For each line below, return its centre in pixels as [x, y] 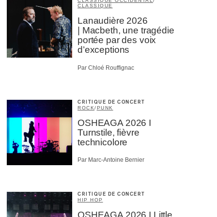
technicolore [103, 142]
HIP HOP [90, 200]
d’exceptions [104, 50]
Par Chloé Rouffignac [106, 68]
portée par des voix [117, 40]
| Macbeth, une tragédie [126, 31]
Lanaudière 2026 [113, 21]
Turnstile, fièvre [108, 132]
